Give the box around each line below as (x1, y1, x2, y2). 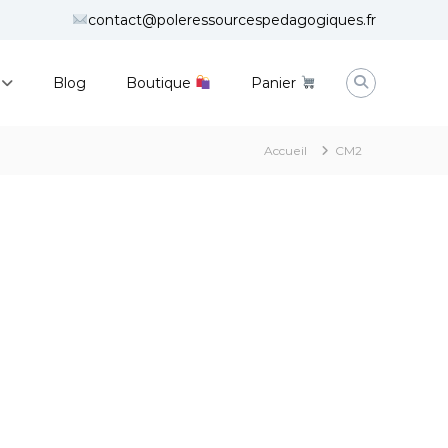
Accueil (264, 143, 307, 158)
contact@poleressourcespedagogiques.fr (88, 10, 376, 29)
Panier (251, 73, 301, 92)
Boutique (126, 73, 196, 92)
